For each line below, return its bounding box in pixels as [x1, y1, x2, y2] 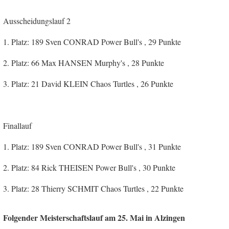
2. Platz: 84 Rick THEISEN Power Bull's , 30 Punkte [3, 162, 175, 173]
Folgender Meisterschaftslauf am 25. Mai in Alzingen [3, 211, 185, 223]
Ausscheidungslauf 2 [3, 15, 71, 26]
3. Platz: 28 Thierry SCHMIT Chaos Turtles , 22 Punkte [3, 182, 184, 194]
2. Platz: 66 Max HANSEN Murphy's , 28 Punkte [3, 57, 164, 68]
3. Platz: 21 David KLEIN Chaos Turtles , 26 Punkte [3, 78, 173, 89]
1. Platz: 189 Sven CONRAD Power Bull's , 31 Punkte [3, 141, 181, 152]
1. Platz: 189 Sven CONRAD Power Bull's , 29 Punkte [3, 36, 181, 47]
